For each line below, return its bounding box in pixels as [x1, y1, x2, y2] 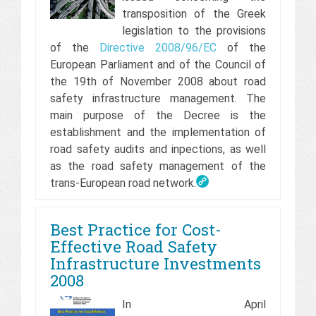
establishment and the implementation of [50, 125, 266, 139]
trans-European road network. [50, 176, 196, 190]
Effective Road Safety [50, 236, 217, 257]
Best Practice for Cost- [50, 219, 221, 240]
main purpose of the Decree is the [50, 108, 266, 122]
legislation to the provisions [121, 23, 266, 37]
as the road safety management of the [50, 159, 266, 173]
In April [121, 297, 266, 311]
